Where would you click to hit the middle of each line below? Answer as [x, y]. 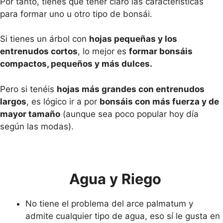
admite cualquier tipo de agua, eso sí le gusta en [123, 216]
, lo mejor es [103, 51]
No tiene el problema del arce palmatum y [109, 203]
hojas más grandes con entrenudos [131, 89]
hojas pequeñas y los [133, 39]
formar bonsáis [161, 51]
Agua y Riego [111, 179]
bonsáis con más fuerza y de [159, 101]
